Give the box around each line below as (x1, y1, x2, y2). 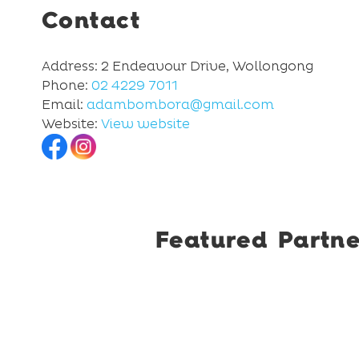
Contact (42, 3, 141, 36)
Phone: (42, 77, 91, 93)
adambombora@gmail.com (87, 96, 274, 112)
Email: (42, 96, 87, 112)
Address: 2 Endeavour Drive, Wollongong (42, 58, 313, 74)
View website (101, 115, 190, 131)
